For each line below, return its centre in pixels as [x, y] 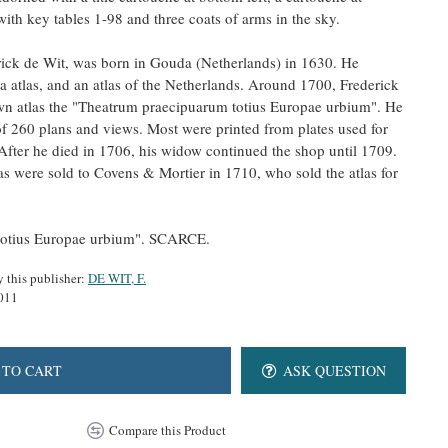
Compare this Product [167, 430]
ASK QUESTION [334, 370]
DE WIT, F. [117, 278]
